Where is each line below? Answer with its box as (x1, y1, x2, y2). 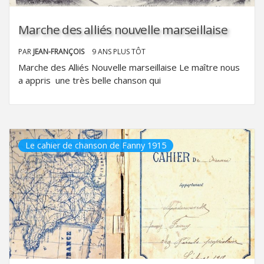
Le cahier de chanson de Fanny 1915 (25, 139, 166, 151)
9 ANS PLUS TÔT (92, 46, 146, 57)
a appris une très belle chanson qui (18, 74, 161, 86)
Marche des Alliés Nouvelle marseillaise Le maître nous (18, 61, 240, 73)
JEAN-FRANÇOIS (33, 46, 86, 57)
